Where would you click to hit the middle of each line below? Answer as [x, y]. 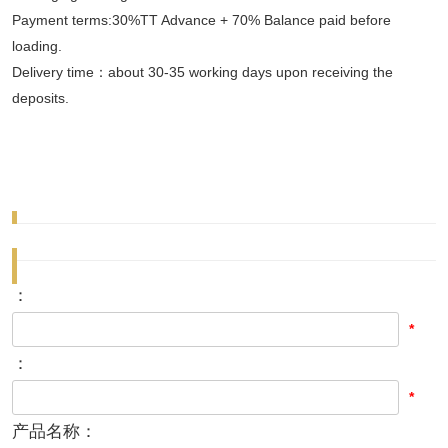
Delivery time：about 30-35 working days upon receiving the [202, 71]
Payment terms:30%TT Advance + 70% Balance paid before [201, 19]
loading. [37, 45]
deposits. [40, 97]
